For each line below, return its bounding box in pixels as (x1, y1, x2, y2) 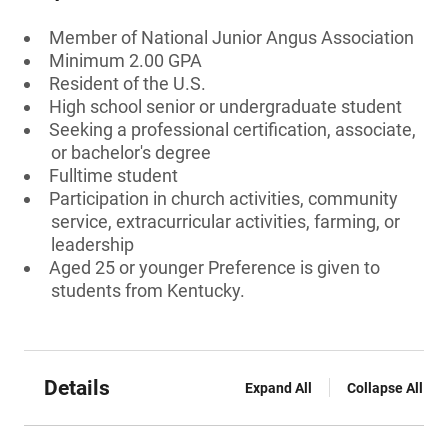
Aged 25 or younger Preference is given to (49, 257, 380, 278)
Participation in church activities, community (49, 188, 398, 209)
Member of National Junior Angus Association (49, 27, 414, 48)
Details (44, 376, 110, 400)
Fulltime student (49, 165, 178, 186)
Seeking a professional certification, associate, (49, 119, 416, 140)
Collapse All (347, 380, 423, 396)
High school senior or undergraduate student (49, 96, 402, 117)
